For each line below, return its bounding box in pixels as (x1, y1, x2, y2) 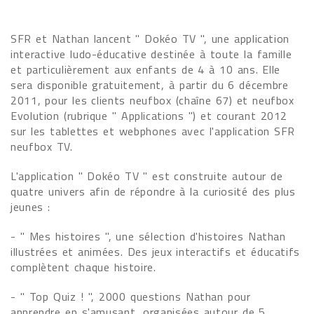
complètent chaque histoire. (11, 259, 156, 275)
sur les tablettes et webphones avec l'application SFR (11, 123, 296, 139)
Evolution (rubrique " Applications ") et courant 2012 (11, 107, 288, 124)
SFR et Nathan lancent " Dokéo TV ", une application (11, 30, 290, 47)
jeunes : (11, 198, 50, 215)
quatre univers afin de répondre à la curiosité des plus (11, 183, 296, 200)
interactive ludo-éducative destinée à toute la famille (11, 46, 292, 62)
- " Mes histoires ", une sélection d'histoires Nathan (11, 228, 286, 245)
